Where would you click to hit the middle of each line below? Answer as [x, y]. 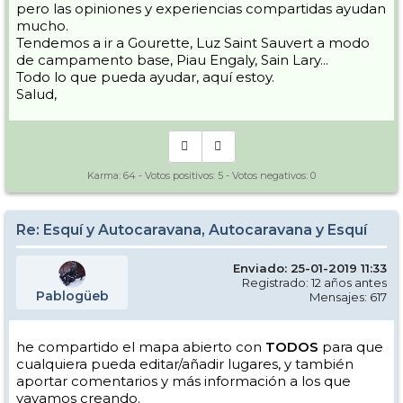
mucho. [42, 26]
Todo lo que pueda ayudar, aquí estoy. [145, 77]
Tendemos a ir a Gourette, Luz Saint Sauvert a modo [193, 43]
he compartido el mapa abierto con [141, 347]
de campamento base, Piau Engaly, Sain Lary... [172, 60]
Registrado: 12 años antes [314, 283]
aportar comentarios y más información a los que [184, 381]
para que [351, 347]
